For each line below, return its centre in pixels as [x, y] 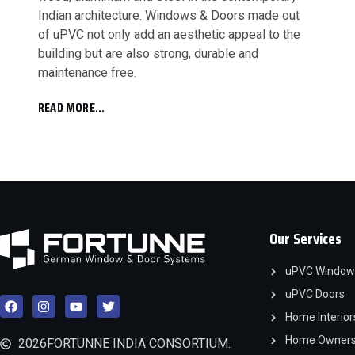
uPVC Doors [315, 294]
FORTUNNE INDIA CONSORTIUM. [138, 343]
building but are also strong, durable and [148, 54]
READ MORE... [72, 108]
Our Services [305, 239]
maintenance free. [87, 73]
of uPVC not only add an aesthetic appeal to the [169, 35]
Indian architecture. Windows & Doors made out [169, 16]
